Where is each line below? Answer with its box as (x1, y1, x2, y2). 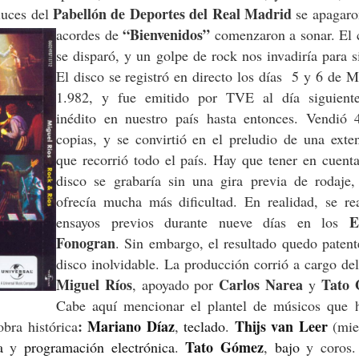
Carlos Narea (219, 274, 304, 296)
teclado (184, 317, 225, 337)
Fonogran (56, 232, 115, 254)
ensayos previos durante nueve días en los (56, 212, 349, 232)
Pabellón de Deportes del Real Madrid (53, 3, 292, 25)
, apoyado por (131, 275, 220, 295)
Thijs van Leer (234, 316, 328, 337)
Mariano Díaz (87, 316, 175, 337)
